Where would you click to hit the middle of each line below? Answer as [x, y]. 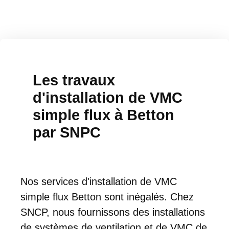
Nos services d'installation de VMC [99, 181]
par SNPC [67, 132]
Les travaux [74, 80]
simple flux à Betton [104, 115]
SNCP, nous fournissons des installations [113, 212]
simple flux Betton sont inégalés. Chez [107, 197]
